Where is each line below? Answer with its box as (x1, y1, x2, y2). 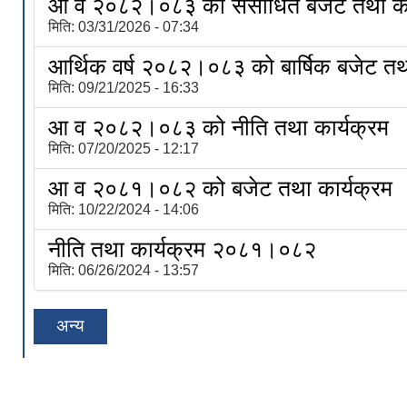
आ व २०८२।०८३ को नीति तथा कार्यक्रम (48, 114, 389, 140)
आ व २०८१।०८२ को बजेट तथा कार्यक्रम (48, 175, 392, 201)
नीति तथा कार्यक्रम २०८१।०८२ (48, 236, 316, 262)
